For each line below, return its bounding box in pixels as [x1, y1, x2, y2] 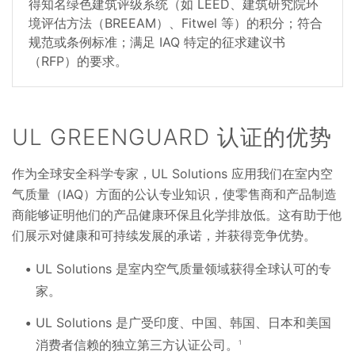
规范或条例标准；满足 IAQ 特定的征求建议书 [29, 33, 285, 50]
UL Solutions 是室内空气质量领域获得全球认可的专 [36, 260, 331, 277]
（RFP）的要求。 [29, 52, 128, 69]
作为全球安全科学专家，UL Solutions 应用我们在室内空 [12, 165, 333, 181]
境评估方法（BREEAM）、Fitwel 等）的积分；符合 [29, 14, 323, 31]
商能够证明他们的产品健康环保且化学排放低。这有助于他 [12, 206, 342, 223]
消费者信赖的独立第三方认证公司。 [36, 337, 239, 353]
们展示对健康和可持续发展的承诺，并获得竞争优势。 [12, 227, 324, 243]
